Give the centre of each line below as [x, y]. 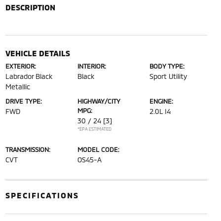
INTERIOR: [92, 66]
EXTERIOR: [20, 66]
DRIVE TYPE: [23, 101]
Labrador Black [29, 76]
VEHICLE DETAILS [37, 53]
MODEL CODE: [98, 149]
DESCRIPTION [30, 7]
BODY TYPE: [167, 66]
